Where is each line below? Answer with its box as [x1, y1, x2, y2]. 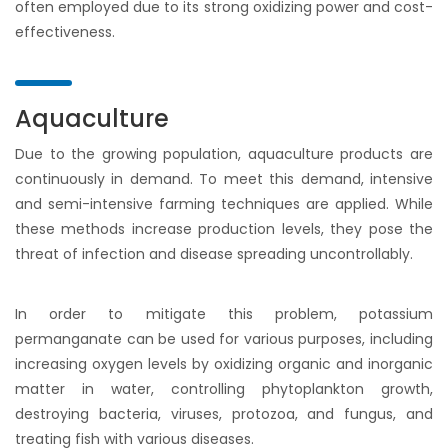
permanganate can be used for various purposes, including [15, 329, 433, 349]
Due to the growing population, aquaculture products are [15, 144, 433, 164]
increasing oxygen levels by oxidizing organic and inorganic [15, 354, 433, 374]
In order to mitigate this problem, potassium [15, 304, 433, 324]
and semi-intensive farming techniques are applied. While [15, 194, 433, 214]
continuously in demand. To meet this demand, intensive [15, 169, 433, 189]
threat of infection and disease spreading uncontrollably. [15, 244, 413, 264]
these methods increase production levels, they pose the [15, 219, 433, 239]
